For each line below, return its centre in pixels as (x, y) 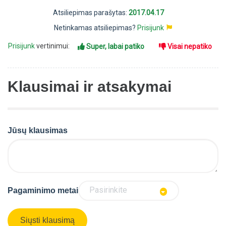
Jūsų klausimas (38, 131)
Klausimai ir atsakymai (90, 87)
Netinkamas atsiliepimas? (96, 28)
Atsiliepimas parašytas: (91, 13)
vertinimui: (53, 46)
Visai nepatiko (190, 47)
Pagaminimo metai (43, 190)
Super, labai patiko (115, 47)
